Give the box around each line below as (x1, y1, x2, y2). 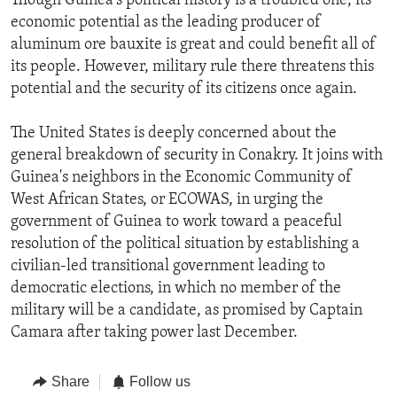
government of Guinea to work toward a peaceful (11, 214, 342, 231)
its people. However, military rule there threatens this (11, 58, 374, 76)
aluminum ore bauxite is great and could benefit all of (11, 36, 376, 54)
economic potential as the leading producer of (11, 14, 321, 32)
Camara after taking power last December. (11, 324, 298, 342)
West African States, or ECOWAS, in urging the (11, 191, 323, 209)
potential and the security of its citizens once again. (11, 81, 357, 98)
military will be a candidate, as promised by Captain (11, 302, 362, 320)
